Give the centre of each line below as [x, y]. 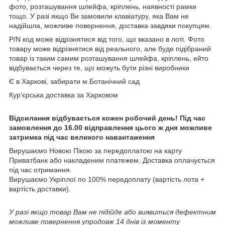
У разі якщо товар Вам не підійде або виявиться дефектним [113, 212]
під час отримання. [40, 170]
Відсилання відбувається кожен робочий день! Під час [107, 118]
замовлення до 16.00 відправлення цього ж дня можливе [110, 128]
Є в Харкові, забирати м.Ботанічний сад [74, 82]
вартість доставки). [40, 189]
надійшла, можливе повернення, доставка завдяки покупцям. [110, 26]
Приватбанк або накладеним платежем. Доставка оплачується [112, 160]
